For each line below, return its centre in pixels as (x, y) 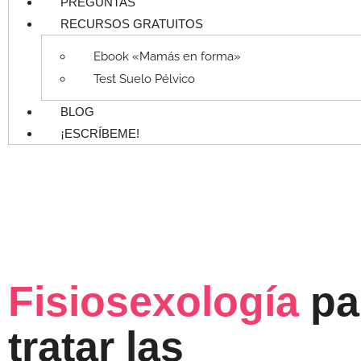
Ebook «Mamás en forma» (167, 57)
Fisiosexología (154, 302)
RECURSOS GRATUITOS (132, 24)
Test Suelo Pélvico (144, 79)
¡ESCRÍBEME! (100, 134)
